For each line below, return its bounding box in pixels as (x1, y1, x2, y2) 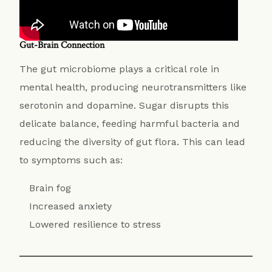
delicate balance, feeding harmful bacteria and (19, 118, 240, 130)
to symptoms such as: (19, 154, 123, 166)
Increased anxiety (29, 200, 112, 212)
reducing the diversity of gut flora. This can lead (19, 136, 246, 148)
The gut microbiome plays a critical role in (19, 63, 220, 75)
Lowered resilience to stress (29, 219, 161, 231)
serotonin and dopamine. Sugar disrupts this (19, 100, 229, 112)
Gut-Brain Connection (19, 39, 105, 52)
